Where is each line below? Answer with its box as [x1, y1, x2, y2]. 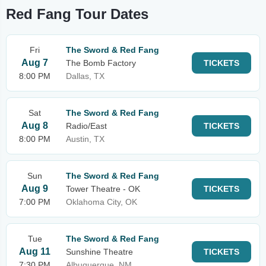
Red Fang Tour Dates [6, 6, 148, 22]
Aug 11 [19, 246, 50, 256]
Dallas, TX [66, 71, 104, 81]
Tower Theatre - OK [66, 184, 140, 194]
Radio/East [66, 121, 107, 131]
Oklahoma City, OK [66, 197, 137, 207]
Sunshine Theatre [66, 247, 133, 256]
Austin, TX [66, 134, 104, 144]
